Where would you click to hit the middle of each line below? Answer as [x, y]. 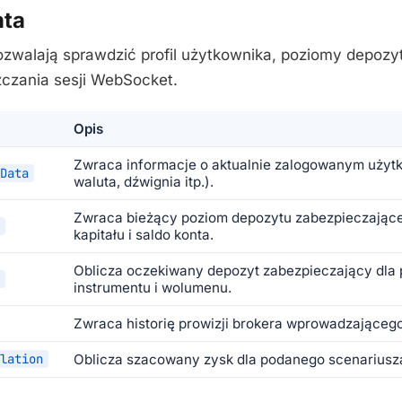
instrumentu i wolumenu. [153, 288]
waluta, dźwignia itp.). [144, 182]
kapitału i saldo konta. [144, 235]
